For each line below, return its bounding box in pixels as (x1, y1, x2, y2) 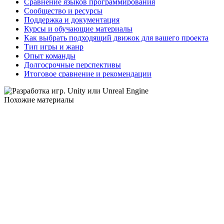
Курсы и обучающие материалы (24, 24, 132, 33)
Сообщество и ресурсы (24, 6, 102, 15)
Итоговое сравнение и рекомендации (24, 69, 151, 78)
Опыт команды (24, 51, 75, 60)
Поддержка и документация (24, 15, 119, 24)
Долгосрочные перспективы (24, 60, 121, 69)
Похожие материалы (4, 95, 74, 104)
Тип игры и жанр (24, 42, 83, 51)
